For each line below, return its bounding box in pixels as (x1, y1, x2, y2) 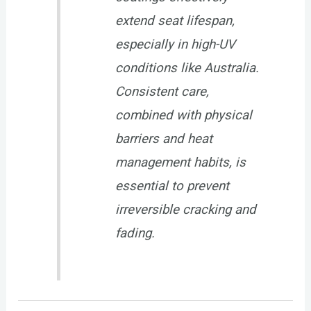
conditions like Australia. (115, 60, 259, 76)
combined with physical (115, 108, 252, 124)
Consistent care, (115, 84, 209, 100)
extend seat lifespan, (115, 13, 235, 29)
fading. (115, 226, 155, 242)
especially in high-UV (115, 37, 235, 53)
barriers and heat (115, 131, 212, 147)
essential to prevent (115, 178, 229, 194)
